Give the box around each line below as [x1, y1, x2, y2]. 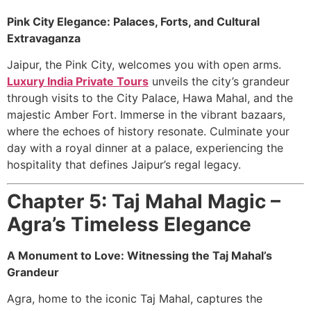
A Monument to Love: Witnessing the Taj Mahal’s [7, 248, 272, 262]
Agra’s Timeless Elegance [7, 212, 251, 236]
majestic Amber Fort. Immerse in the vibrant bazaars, [7, 108, 285, 122]
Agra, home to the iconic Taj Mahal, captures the [7, 291, 262, 305]
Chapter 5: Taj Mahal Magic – [7, 189, 280, 213]
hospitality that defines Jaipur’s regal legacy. [7, 158, 241, 172]
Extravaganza [7, 31, 81, 45]
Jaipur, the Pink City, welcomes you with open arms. [7, 58, 281, 72]
